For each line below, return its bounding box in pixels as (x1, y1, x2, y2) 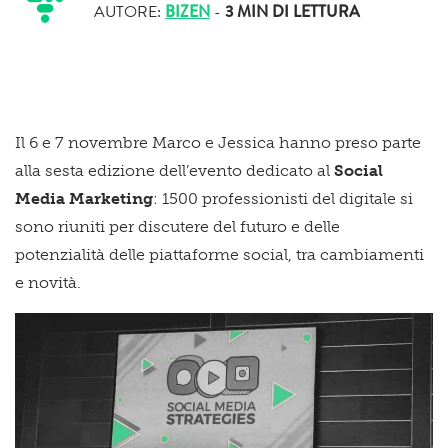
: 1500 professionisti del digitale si (153, 188, 413, 208)
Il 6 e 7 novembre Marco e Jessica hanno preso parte (15, 132, 421, 152)
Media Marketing (15, 188, 153, 208)
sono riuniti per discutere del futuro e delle (15, 216, 340, 236)
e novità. (15, 272, 81, 292)
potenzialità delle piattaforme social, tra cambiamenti (15, 244, 424, 264)
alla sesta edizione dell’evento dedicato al (15, 160, 334, 180)
